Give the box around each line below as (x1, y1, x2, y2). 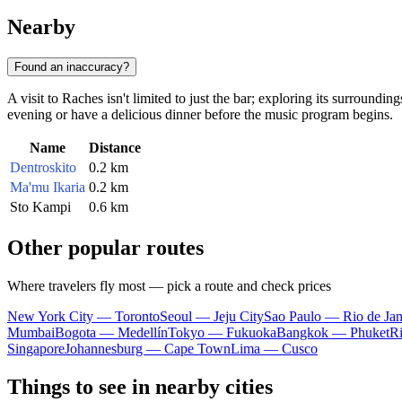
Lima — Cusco (231, 340, 318, 356)
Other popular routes (7, 235, 204, 259)
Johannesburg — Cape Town (65, 340, 231, 356)
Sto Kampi (10, 198, 71, 214)
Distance (89, 139, 141, 155)
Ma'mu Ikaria (10, 179, 85, 195)
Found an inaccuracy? (14, 59, 129, 74)
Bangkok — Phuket (276, 324, 389, 340)
